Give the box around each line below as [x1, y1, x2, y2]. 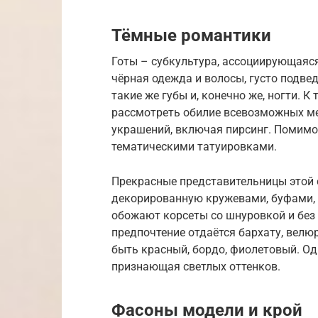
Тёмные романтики [111, 25, 271, 45]
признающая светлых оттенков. [111, 259, 280, 273]
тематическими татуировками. [111, 139, 277, 153]
